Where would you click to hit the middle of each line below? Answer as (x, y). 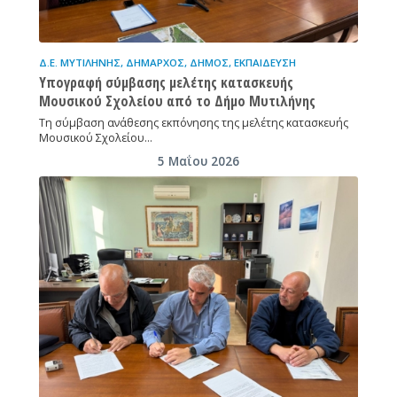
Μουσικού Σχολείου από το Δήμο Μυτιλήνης (177, 101)
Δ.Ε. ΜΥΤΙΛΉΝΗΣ (79, 63)
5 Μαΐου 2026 (198, 162)
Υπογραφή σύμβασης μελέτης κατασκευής (166, 83)
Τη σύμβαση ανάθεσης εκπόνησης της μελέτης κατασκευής (193, 123)
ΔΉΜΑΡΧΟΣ (155, 63)
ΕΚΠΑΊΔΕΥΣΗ (265, 63)
